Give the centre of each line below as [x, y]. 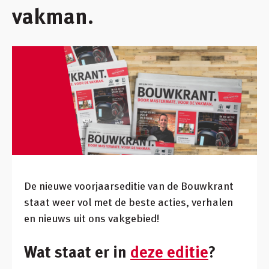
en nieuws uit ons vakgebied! [92, 218]
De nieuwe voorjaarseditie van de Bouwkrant [129, 186]
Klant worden [134, 65]
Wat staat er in [77, 252]
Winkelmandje [134, 33]
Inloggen [134, 9]
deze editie [169, 252]
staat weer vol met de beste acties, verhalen [128, 202]
